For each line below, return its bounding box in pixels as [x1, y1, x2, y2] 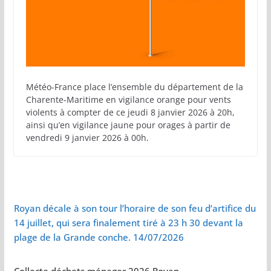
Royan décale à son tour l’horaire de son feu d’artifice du [13, 201, 256, 214]
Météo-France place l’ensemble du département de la [25, 80, 243, 93]
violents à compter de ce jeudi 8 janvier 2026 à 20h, [25, 106, 235, 118]
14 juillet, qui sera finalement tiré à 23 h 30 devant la [13, 216, 243, 229]
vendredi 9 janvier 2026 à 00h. [25, 131, 149, 143]
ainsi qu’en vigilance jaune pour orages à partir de [25, 119, 230, 131]
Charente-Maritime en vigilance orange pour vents [25, 93, 231, 105]
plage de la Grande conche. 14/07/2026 [13, 230, 184, 243]
